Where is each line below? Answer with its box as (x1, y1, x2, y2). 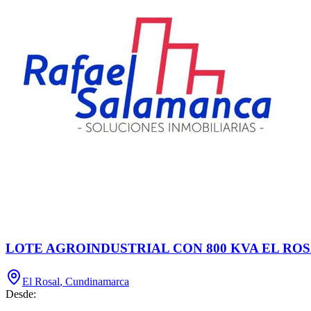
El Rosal (22, 276, 60, 288)
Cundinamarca (65, 276, 129, 288)
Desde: (6, 288, 36, 301)
